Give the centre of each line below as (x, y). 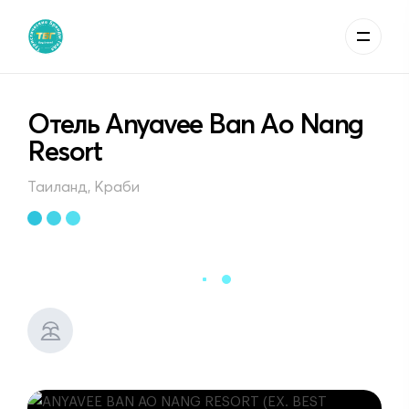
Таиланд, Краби (84, 186)
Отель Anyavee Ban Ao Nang (195, 124)
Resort (64, 151)
